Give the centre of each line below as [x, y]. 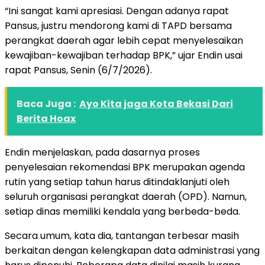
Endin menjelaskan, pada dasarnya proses [102, 152]
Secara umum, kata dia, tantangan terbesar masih [122, 235]
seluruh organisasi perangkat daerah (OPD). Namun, [126, 196]
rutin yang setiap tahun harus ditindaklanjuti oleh [117, 182]
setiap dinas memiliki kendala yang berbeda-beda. [122, 211]
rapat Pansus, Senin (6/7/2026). [78, 70]
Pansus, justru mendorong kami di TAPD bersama [118, 25]
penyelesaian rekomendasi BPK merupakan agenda [125, 167]
